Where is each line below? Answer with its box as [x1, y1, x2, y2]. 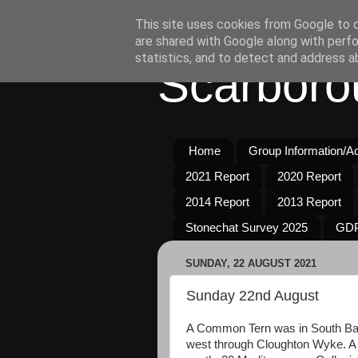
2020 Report [276, 169, 341, 184]
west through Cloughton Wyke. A [186, 338, 356, 351]
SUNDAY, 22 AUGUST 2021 [185, 257, 316, 270]
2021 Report [185, 169, 249, 184]
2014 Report [185, 195, 249, 209]
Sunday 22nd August [186, 287, 319, 304]
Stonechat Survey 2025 [185, 221, 308, 235]
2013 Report [276, 195, 341, 209]
